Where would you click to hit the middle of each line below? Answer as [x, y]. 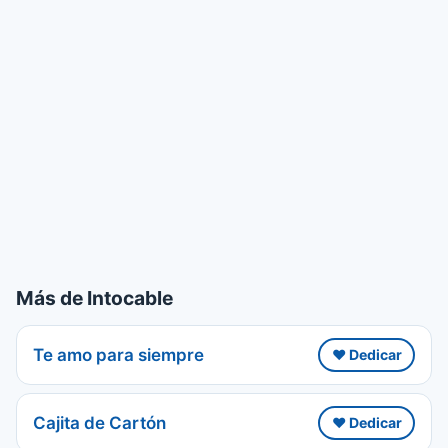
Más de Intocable [94, 297]
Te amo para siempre [118, 354]
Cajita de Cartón [99, 422]
